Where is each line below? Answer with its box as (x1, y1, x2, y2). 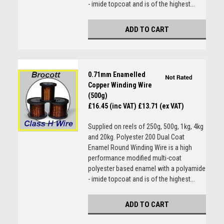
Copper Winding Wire (87, 81, 152, 89)
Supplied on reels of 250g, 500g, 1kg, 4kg (87, 122, 203, 130)
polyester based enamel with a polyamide (87, 164, 205, 172)
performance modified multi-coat (87, 154, 181, 162)
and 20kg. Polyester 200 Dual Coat (87, 133, 184, 141)
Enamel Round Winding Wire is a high (87, 143, 192, 151)
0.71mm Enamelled (87, 70, 145, 78)
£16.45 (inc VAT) (87, 102, 136, 110)
